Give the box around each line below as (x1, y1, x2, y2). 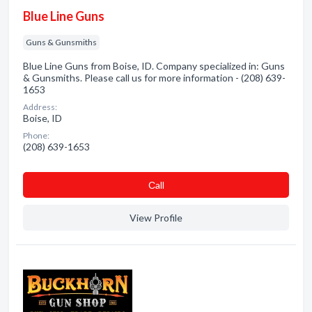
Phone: (23, 130, 49, 141)
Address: (23, 102, 57, 112)
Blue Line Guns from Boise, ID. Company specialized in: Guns (23, 60, 285, 72)
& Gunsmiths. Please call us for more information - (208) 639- (23, 72, 286, 84)
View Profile (130, 212, 182, 224)
